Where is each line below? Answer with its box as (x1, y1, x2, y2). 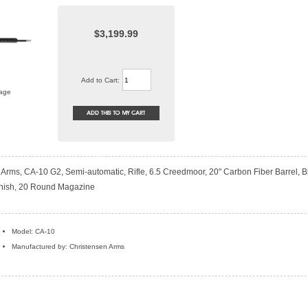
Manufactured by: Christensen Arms (12, 243, 124, 251)
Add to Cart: (80, 76, 122, 84)
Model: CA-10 (12, 228, 55, 236)
